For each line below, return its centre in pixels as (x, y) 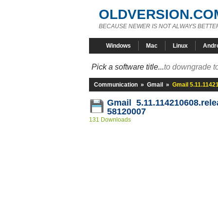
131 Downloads (110, 120)
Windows (118, 46)
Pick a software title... (128, 67)
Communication (116, 85)
